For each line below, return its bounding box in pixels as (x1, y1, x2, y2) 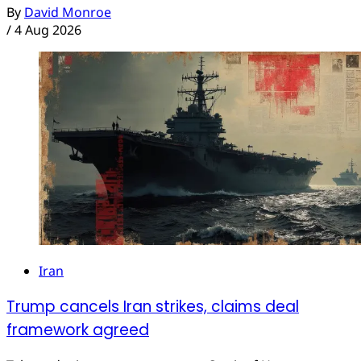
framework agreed (6, 318, 149, 341)
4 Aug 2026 (15, 21, 81, 39)
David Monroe (24, 3, 111, 22)
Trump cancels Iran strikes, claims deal (6, 295, 299, 317)
